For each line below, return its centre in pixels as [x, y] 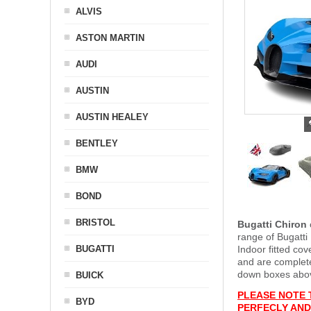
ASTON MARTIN [110, 38]
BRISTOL [95, 222]
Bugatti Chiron [272, 224]
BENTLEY [97, 143]
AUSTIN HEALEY [112, 117]
